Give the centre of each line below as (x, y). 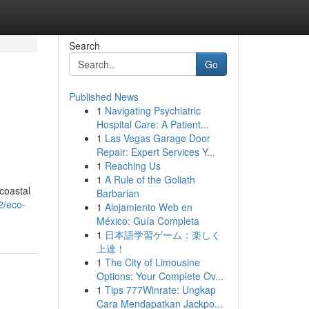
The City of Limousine (152, 262)
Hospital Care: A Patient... (152, 124)
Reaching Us (132, 166)
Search (84, 46)
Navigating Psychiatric (152, 110)
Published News (103, 97)
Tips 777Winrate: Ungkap (160, 290)
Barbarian (118, 193)
